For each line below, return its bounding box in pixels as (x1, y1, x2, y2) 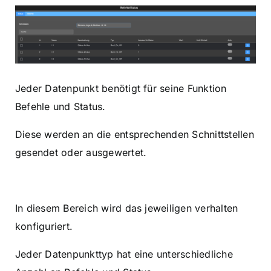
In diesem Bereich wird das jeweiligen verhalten (15, 202, 238, 215)
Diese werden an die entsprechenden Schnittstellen (15, 128, 254, 141)
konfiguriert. (15, 220, 73, 233)
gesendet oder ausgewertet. (15, 146, 147, 159)
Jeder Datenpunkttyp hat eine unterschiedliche (15, 248, 233, 261)
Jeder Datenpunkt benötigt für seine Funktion (15, 82, 227, 95)
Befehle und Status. (15, 100, 106, 113)
